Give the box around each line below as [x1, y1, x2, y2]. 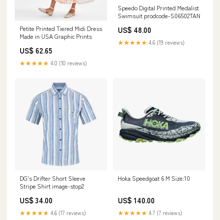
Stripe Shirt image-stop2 [20, 181, 84, 190]
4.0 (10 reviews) [49, 58, 87, 67]
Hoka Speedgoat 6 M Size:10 [118, 173, 190, 182]
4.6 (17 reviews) [49, 208, 86, 217]
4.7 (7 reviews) [147, 208, 182, 217]
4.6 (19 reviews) [147, 38, 185, 46]
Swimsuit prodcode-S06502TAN [118, 11, 200, 20]
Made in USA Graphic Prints [20, 31, 92, 40]
